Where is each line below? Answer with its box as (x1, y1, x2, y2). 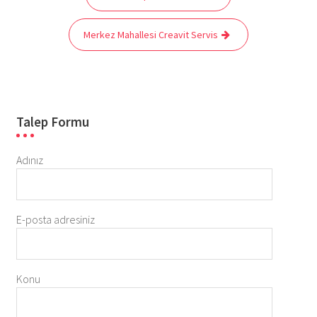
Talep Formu (16, 113, 89, 131)
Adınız (16, 153, 43, 168)
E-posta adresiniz (16, 212, 95, 227)
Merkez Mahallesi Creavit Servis (83, 28, 218, 42)
